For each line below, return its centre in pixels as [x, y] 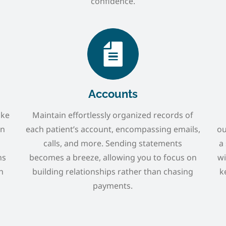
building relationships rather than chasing [113, 171]
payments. [113, 185]
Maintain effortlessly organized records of [113, 115]
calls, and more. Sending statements [113, 143]
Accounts [113, 94]
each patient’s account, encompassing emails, [113, 129]
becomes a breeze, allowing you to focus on [113, 157]
